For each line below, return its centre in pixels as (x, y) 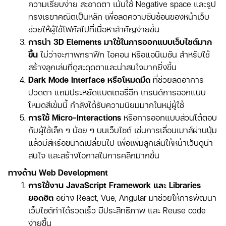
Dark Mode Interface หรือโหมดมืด (89, 80)
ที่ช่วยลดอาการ (177, 80)
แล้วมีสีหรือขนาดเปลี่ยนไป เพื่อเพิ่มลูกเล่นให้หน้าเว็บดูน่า (121, 143)
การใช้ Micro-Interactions (75, 118)
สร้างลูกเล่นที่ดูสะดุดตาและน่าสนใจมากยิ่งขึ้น (102, 67)
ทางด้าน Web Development (58, 173)
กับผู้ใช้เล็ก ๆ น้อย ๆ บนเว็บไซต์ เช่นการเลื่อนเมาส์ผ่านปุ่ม (123, 130)
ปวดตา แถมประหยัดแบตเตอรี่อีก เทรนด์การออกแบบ (117, 92)
